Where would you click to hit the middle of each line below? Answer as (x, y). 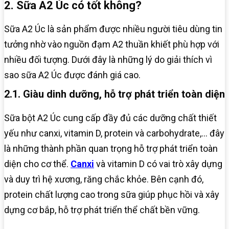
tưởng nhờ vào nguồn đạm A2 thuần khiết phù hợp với (112, 44)
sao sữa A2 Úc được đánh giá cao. (72, 75)
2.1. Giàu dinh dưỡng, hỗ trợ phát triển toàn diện (114, 94)
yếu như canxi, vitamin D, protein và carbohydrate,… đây (114, 133)
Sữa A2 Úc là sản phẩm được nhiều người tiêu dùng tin (113, 29)
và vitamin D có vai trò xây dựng (159, 164)
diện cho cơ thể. (37, 164)
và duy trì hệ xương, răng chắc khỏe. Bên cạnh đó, (104, 179)
